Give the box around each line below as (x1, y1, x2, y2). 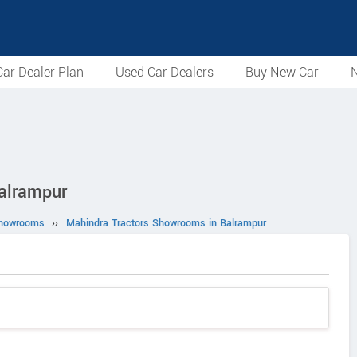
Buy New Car (245, 63, 319, 81)
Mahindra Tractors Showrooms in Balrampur (66, 216, 266, 230)
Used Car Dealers (116, 63, 214, 81)
